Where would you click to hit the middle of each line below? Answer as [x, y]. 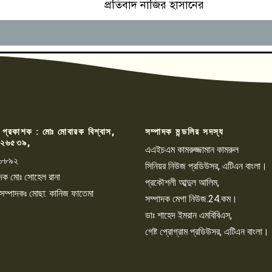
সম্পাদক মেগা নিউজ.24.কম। [191, 199]
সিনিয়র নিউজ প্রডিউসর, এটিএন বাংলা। [206, 166]
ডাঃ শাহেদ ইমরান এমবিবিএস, [188, 216]
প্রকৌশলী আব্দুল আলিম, [182, 183]
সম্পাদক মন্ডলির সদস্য [184, 132]
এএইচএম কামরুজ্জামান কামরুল [192, 150]
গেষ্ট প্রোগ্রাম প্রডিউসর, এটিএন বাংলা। [207, 232]
